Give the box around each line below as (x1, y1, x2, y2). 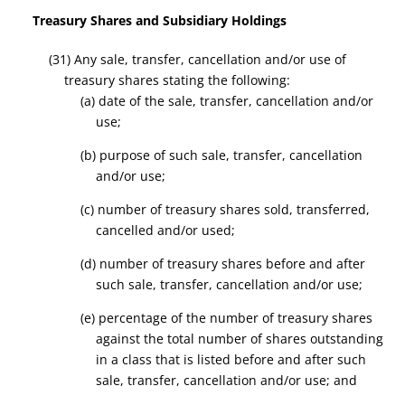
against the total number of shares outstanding (96, 330, 384, 347)
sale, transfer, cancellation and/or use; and (96, 372, 358, 389)
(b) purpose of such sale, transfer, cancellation (80, 146, 363, 164)
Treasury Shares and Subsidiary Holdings (33, 12, 287, 29)
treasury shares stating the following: (64, 71, 291, 89)
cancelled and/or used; (96, 221, 236, 239)
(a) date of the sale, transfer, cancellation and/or (80, 92, 373, 109)
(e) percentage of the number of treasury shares (80, 309, 372, 326)
